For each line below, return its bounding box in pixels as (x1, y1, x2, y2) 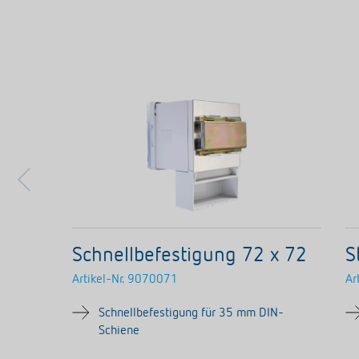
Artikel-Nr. (72, 273, 124, 286)
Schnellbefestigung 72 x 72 (72, 245, 307, 266)
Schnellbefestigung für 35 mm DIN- (99, 307, 284, 320)
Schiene (99, 325, 139, 337)
